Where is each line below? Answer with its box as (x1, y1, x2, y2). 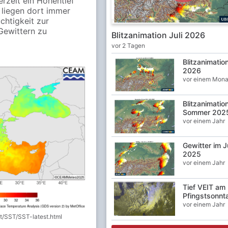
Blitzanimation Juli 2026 (111, 30, 205, 40)
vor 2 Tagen (111, 41, 145, 49)
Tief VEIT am (182, 182, 225, 191)
